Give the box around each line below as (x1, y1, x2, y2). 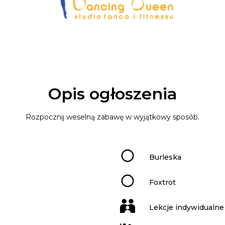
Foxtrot (149, 177, 176, 187)
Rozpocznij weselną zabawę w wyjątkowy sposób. (26, 113, 199, 122)
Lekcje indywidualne (149, 202, 224, 212)
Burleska (149, 152, 181, 162)
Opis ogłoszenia (48, 84, 177, 103)
